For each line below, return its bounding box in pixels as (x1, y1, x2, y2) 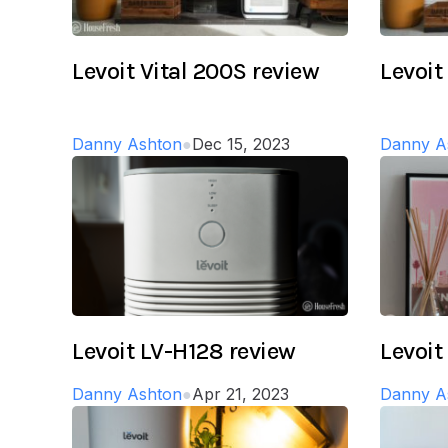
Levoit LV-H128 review (72, 336, 296, 365)
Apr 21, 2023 (192, 383, 289, 404)
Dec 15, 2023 (192, 133, 290, 154)
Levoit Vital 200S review (72, 56, 320, 85)
